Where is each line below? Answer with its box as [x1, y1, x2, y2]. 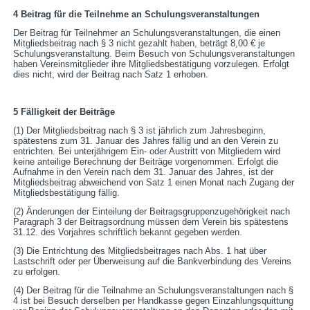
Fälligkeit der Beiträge [21, 107, 116, 118]
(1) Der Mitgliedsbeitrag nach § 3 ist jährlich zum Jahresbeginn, [13, 125, 266, 136]
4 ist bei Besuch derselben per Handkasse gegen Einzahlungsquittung [13, 295, 294, 307]
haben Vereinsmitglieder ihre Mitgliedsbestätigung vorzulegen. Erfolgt [13, 59, 290, 70]
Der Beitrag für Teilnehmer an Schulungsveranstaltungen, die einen [13, 28, 281, 39]
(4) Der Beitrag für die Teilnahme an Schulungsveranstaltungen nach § [13, 285, 294, 296]
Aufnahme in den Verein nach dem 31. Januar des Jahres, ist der [13, 167, 274, 178]
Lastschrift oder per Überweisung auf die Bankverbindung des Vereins [13, 256, 292, 267]
